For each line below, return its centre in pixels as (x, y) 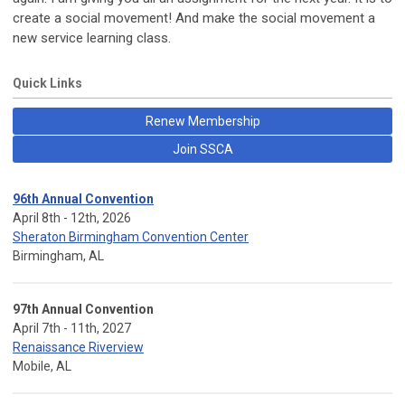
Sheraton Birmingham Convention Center (131, 236)
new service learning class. (92, 38)
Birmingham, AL (58, 255)
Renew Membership (202, 121)
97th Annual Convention (83, 309)
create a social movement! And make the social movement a (194, 18)
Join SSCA (202, 149)
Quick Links (47, 83)
